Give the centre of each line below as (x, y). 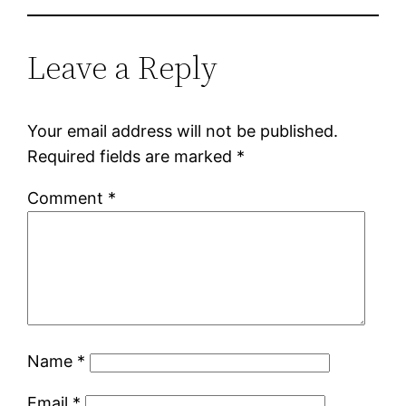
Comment (68, 198)
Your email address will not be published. (183, 130)
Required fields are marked (132, 156)
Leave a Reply (123, 67)
